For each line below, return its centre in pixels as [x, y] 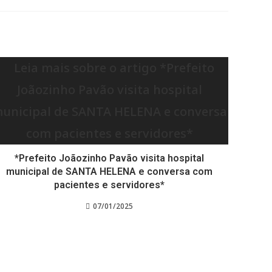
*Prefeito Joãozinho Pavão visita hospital [110, 158]
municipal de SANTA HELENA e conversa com [110, 172]
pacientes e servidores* [110, 185]
